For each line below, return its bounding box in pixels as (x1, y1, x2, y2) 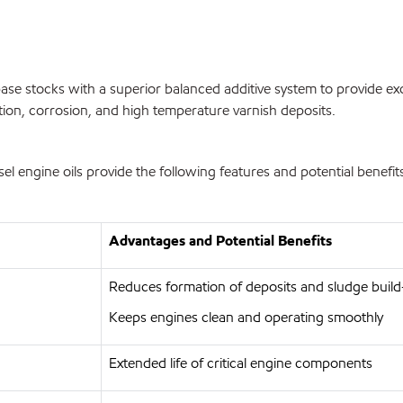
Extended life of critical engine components (109, 354, 372, 372)
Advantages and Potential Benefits (109, 231, 332, 250)
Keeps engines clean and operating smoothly (109, 308, 383, 327)
